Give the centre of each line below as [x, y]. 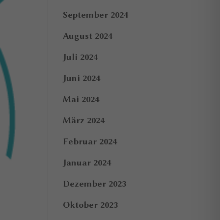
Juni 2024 [82, 78]
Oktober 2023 [91, 205]
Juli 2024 [81, 57]
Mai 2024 [81, 99]
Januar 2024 [87, 163]
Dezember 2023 [95, 184]
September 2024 [96, 15]
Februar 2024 [90, 141]
